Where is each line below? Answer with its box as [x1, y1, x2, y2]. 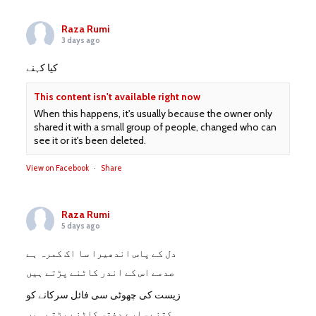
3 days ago [61, 35, 101, 46]
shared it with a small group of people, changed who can [34, 121, 277, 134]
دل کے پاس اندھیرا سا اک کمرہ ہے [26, 247, 177, 260]
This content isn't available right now [34, 90, 201, 104]
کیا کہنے [26, 61, 59, 75]
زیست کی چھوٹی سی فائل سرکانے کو [26, 288, 181, 302]
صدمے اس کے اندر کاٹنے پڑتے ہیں [26, 266, 175, 279]
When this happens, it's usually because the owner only [34, 107, 273, 121]
